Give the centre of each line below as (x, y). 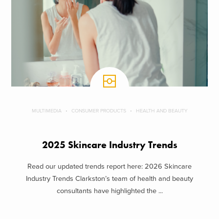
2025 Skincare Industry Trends (109, 145)
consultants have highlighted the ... (109, 191)
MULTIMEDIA (46, 110)
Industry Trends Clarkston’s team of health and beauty (109, 179)
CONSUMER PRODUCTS (99, 110)
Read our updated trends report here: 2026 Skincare (109, 167)
